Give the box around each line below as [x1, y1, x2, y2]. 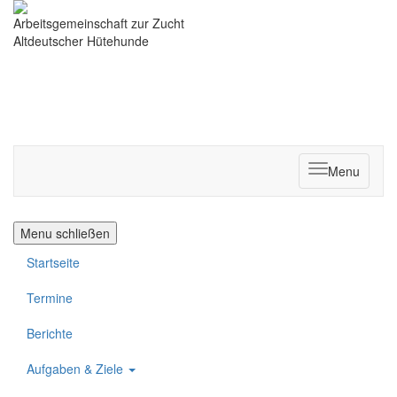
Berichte [27, 324, 73, 342]
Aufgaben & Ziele [27, 360, 127, 378]
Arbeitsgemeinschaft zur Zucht [13, 14, 184, 32]
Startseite [27, 253, 80, 271]
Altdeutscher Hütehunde [13, 32, 149, 50]
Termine [27, 289, 73, 307]
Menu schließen [20, 224, 110, 242]
